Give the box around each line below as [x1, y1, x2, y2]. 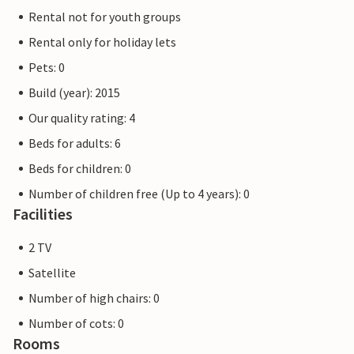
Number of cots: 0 [28, 315, 124, 332]
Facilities [13, 204, 73, 224]
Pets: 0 [28, 59, 65, 76]
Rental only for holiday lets [28, 34, 176, 51]
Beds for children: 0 [28, 160, 131, 177]
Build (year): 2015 [28, 85, 120, 101]
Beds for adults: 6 [28, 135, 121, 152]
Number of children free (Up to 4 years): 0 [28, 186, 250, 202]
